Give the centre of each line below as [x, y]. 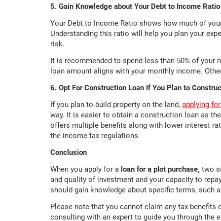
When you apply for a [86, 169]
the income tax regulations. [95, 136]
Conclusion [69, 153]
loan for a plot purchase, [161, 169]
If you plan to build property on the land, [116, 105]
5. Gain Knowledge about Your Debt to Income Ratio [135, 7]
